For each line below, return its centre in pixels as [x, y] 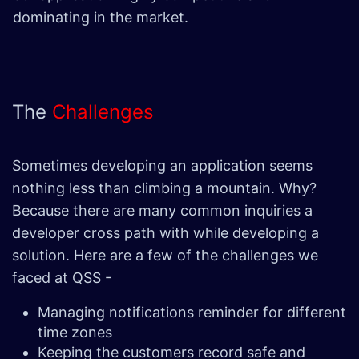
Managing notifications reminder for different [192, 313]
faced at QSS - [66, 278]
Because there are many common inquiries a [162, 211]
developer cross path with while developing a [165, 233]
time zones [77, 333]
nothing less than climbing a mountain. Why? [164, 188]
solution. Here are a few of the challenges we [165, 256]
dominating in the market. [103, 18]
